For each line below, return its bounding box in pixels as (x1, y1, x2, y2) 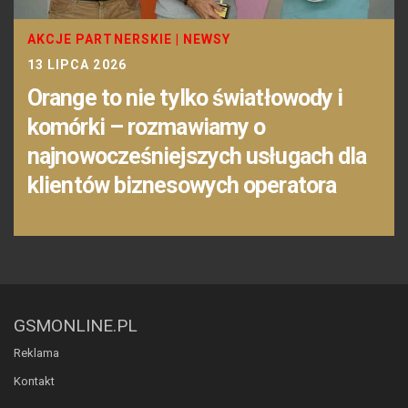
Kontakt (14, 373, 55, 388)
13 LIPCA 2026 (27, 56, 127, 72)
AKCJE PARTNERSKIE (27, 31, 172, 46)
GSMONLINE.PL (14, 314, 138, 336)
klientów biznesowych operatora (27, 171, 337, 199)
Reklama (14, 345, 59, 360)
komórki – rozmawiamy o (27, 113, 266, 140)
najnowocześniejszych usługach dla (27, 142, 367, 169)
